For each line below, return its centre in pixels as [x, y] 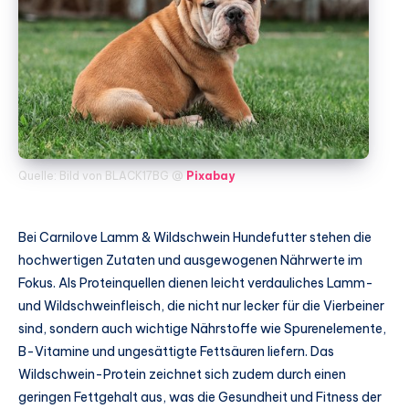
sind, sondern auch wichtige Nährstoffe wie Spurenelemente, [202, 329]
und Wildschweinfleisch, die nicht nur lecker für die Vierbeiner [201, 306]
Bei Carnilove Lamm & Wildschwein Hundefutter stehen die [195, 238]
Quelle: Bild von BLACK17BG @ [102, 176]
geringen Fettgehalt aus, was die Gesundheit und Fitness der [200, 398]
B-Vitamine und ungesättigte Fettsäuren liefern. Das [176, 352]
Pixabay [210, 176]
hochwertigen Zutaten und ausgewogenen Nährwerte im [190, 261]
